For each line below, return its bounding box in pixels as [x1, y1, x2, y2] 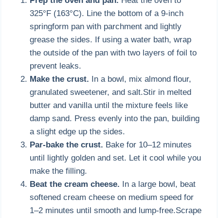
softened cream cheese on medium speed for [30, 192, 194, 202]
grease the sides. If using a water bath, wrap [30, 35, 192, 44]
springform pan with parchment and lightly [30, 21, 182, 31]
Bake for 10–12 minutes [103, 140, 192, 149]
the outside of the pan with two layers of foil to [30, 48, 197, 57]
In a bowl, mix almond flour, [89, 74, 192, 84]
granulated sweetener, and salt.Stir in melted [30, 87, 192, 97]
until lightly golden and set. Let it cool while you [30, 153, 201, 163]
